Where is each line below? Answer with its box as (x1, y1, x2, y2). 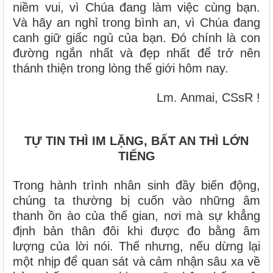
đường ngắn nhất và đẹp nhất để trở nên (13, 46, 260, 60)
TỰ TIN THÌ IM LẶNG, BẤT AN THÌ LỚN (24, 134, 249, 148)
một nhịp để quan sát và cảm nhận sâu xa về (13, 255, 260, 269)
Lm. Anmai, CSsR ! (157, 91, 260, 105)
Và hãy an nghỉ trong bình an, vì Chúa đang (13, 16, 260, 30)
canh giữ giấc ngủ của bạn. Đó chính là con (13, 31, 260, 45)
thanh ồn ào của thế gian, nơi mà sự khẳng (13, 209, 260, 223)
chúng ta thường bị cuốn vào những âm (13, 194, 260, 208)
